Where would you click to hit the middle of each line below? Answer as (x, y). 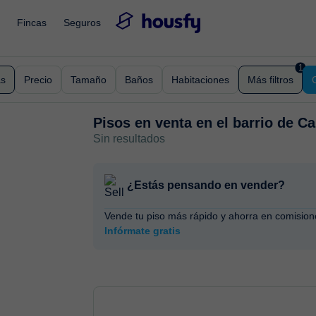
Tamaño (89, 80)
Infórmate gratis (143, 231)
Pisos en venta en (155, 123)
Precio (38, 80)
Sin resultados (129, 139)
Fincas (32, 22)
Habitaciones (200, 80)
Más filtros (271, 80)
